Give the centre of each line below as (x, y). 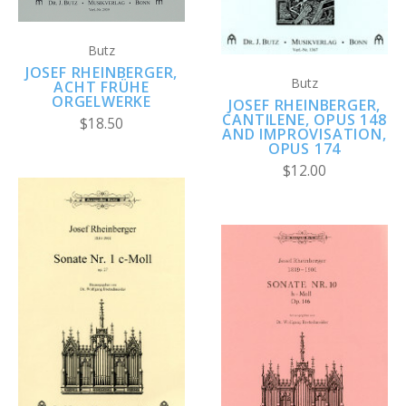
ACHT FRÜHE (101, 87)
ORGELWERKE (101, 102)
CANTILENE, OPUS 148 (304, 120)
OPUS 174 (304, 149)
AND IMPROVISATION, (304, 135)
